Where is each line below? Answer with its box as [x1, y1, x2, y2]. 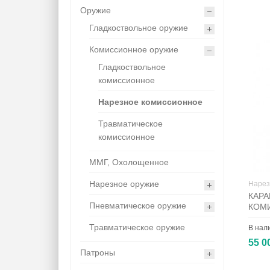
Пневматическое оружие [89, 201, 186, 211]
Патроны [80, 248, 115, 258]
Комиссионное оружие [89, 45, 178, 55]
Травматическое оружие [89, 222, 185, 233]
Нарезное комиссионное [98, 97, 202, 107]
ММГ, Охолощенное [89, 157, 169, 168]
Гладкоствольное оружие [89, 23, 188, 33]
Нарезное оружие [89, 179, 159, 189]
